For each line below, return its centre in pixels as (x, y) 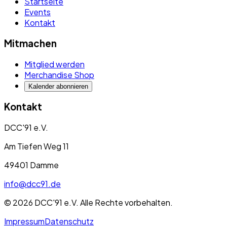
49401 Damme (31, 165)
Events (37, 12)
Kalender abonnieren (58, 86)
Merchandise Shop (59, 74)
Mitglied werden (54, 64)
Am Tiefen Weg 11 (36, 146)
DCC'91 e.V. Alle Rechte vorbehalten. (103, 203)
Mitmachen (30, 44)
